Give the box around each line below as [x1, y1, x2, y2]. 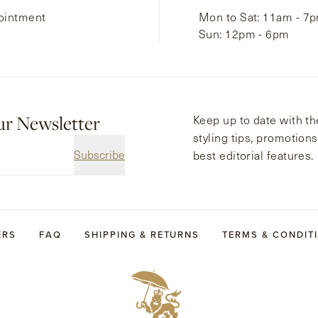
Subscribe [74, 147, 125, 163]
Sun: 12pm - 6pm [199, 26, 290, 42]
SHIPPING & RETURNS [84, 227, 200, 241]
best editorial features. [193, 148, 314, 163]
